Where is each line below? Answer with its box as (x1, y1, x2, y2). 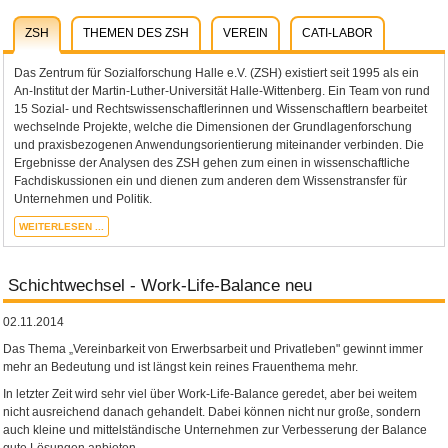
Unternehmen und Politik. (14, 192, 153, 207)
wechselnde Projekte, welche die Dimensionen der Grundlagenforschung (14, 120, 413, 135)
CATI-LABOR (302, 26, 374, 41)
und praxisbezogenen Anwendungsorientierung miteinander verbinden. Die (14, 138, 425, 153)
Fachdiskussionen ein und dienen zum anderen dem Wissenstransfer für (14, 174, 408, 189)
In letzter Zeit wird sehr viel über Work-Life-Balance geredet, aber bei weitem (3, 387, 418, 402)
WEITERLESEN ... (19, 221, 105, 233)
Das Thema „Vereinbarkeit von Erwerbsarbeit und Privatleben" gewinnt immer (3, 342, 424, 357)
